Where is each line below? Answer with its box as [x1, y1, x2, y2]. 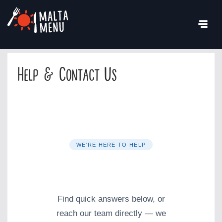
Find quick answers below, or [57, 194, 165, 204]
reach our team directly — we [56, 209, 166, 219]
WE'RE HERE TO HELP [76, 142, 146, 148]
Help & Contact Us [17, 63, 117, 87]
